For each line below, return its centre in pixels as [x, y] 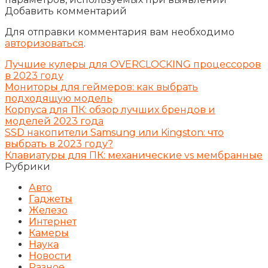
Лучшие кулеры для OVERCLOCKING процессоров [133, 65]
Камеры [49, 233]
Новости [50, 256]
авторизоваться [44, 44]
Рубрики [28, 167]
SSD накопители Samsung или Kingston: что [114, 133]
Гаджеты [51, 199]
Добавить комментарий [66, 11]
